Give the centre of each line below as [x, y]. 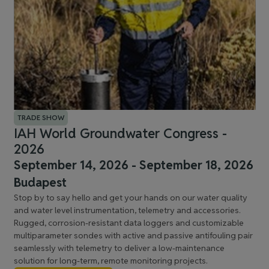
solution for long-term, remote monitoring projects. [110, 261]
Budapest [40, 183]
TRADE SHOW [41, 117]
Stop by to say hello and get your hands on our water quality [130, 198]
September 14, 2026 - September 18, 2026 [133, 165]
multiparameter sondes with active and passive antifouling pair [133, 235]
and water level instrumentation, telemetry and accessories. [127, 210]
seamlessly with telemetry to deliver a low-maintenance [119, 248]
